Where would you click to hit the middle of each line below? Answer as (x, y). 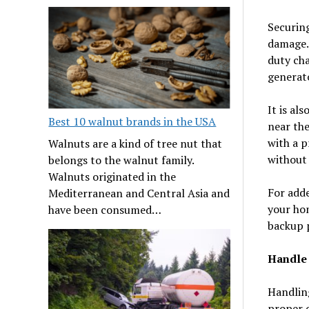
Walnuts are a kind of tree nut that (136, 144)
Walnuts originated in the (112, 177)
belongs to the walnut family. (121, 160)
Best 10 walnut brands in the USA (132, 122)
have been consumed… (105, 210)
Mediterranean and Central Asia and (139, 193)
